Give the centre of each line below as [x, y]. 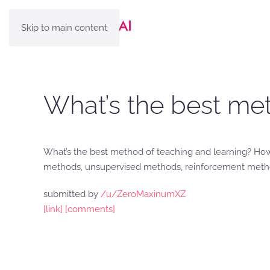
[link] [53, 209]
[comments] [90, 209]
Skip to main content [64, 28]
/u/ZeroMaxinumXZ [143, 194]
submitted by [72, 194]
